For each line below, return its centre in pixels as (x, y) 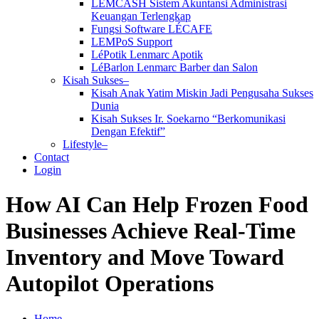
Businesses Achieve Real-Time (151, 231)
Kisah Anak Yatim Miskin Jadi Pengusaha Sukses (202, 93)
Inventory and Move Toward (145, 257)
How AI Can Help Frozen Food (157, 205)
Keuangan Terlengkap (141, 16)
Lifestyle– (85, 144)
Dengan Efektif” (128, 131)
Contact (52, 157)
